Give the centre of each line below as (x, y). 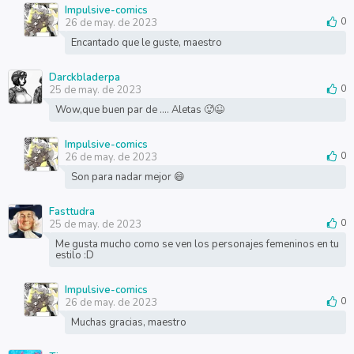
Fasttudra (72, 212)
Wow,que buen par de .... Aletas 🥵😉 (139, 110)
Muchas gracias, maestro (128, 322)
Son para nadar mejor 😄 (128, 177)
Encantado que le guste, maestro (146, 43)
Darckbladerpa (84, 77)
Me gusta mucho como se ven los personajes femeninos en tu (197, 244)
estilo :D (74, 255)
